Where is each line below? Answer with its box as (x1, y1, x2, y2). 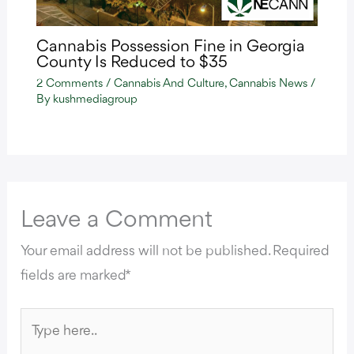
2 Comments (36, 77, 103, 90)
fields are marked (21, 268, 126, 283)
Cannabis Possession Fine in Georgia (36, 38, 305, 55)
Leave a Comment (21, 207, 213, 233)
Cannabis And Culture (113, 77, 224, 90)
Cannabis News (228, 77, 307, 90)
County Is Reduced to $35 (36, 54, 228, 71)
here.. (20, 337, 55, 352)
